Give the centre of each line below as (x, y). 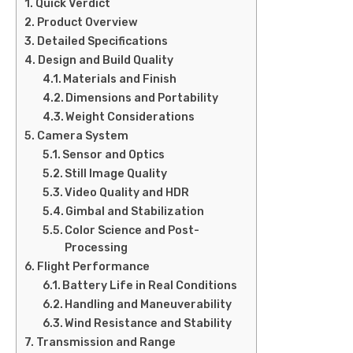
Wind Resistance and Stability (149, 324)
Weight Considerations (130, 117)
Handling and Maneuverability (149, 305)
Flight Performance (93, 267)
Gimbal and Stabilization (135, 212)
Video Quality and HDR (127, 193)
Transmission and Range (106, 343)
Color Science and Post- (132, 231)
